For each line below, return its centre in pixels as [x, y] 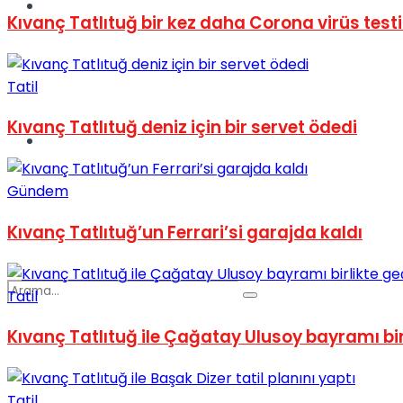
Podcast [72, 141]
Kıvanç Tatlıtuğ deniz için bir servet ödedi [182, 128]
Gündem [38, 192]
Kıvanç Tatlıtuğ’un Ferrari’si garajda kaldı [185, 232]
